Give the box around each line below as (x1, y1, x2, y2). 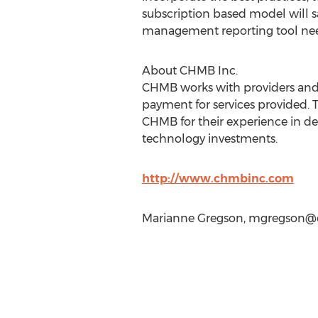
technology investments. (141, 132, 278, 146)
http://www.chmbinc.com (141, 172, 294, 185)
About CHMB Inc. (141, 64, 238, 77)
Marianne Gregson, (141, 212, 248, 225)
